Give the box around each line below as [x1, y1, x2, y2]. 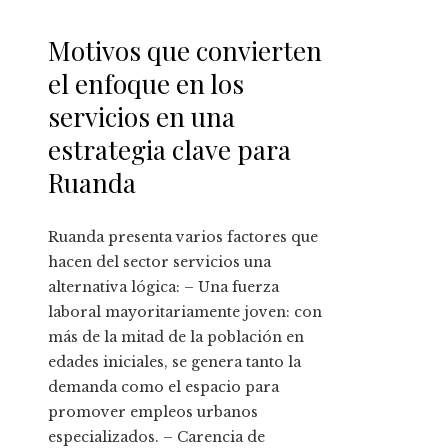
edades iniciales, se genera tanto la [48, 353, 301, 372]
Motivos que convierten [48, 33, 322, 69]
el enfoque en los [48, 66, 244, 102]
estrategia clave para [48, 132, 291, 168]
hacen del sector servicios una [48, 253, 271, 272]
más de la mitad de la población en [48, 328, 304, 347]
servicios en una [48, 99, 235, 135]
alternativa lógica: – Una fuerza [48, 278, 279, 297]
